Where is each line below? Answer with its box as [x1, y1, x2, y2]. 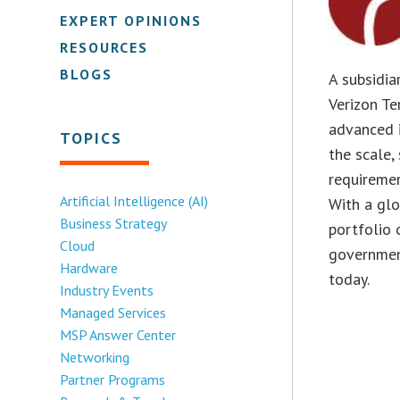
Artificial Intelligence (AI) [60, 191, 209, 210]
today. [329, 268, 371, 289]
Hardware [60, 258, 119, 277]
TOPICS [60, 127, 123, 148]
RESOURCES [60, 37, 149, 56]
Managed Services [60, 303, 167, 321]
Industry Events [60, 280, 154, 299]
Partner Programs [60, 370, 166, 388]
